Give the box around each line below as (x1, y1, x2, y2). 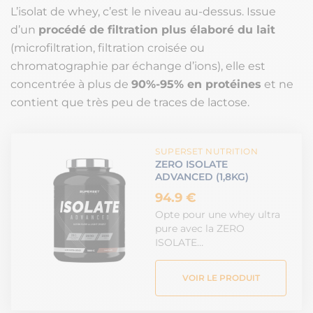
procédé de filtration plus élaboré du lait (38, 23, 275, 37)
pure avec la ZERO (155, 222, 245, 235)
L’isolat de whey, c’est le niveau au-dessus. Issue (10, 5, 276, 19)
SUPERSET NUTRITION (155, 146, 259, 157)
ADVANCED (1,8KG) (155, 170, 249, 184)
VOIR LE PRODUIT (182, 272, 260, 284)
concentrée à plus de (10, 78, 131, 92)
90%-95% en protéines (131, 78, 261, 92)
